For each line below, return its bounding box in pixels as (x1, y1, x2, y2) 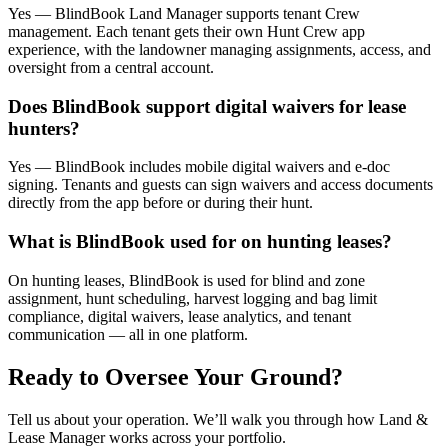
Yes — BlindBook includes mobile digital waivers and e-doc (8, 158, 390, 176)
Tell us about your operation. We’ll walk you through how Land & (8, 410, 428, 428)
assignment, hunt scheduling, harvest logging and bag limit (8, 289, 377, 307)
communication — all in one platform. (8, 325, 248, 343)
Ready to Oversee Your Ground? (8, 363, 343, 390)
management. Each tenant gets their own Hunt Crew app (8, 22, 365, 40)
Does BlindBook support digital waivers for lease (8, 95, 406, 117)
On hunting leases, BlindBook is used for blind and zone (8, 271, 365, 289)
